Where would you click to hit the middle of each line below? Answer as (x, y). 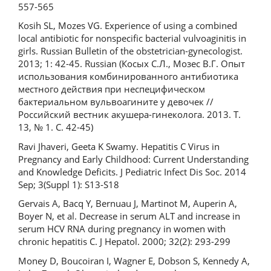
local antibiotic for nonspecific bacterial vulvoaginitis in (132, 38)
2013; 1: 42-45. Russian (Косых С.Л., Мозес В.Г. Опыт (132, 64)
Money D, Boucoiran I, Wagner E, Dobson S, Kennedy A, (134, 260)
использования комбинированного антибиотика (128, 76)
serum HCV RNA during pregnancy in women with (122, 229)
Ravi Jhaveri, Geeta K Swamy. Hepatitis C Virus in (119, 146)
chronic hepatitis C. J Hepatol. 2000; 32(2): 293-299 (124, 241)
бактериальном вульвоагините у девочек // (116, 102)
